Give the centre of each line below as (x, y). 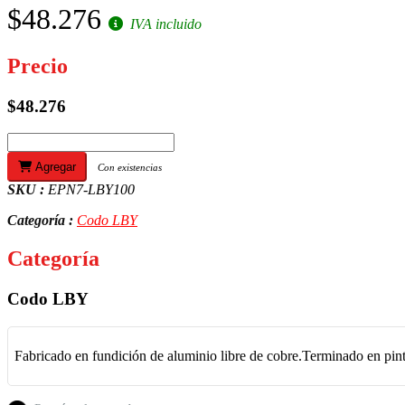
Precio (38, 66)
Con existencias (130, 168)
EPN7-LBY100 (91, 190)
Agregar (54, 167)
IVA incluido (164, 24)
